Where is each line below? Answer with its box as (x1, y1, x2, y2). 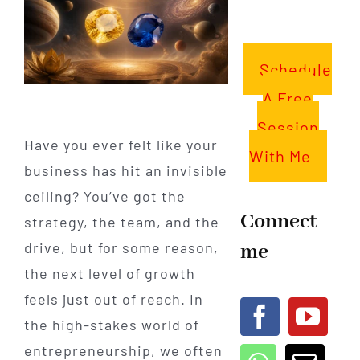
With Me (248, 145, 311, 166)
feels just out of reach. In (23, 290, 203, 309)
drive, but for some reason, (23, 239, 219, 257)
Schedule (260, 59, 333, 79)
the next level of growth (23, 264, 195, 283)
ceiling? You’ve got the (23, 187, 186, 206)
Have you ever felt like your (23, 136, 218, 154)
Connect (239, 207, 317, 235)
